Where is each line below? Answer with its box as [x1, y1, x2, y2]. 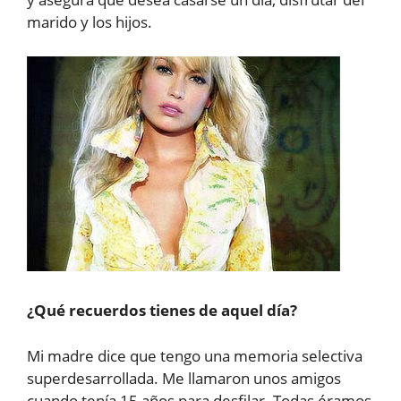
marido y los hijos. [27, 12, 152, 33]
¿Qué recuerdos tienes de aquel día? [27, 300, 297, 321]
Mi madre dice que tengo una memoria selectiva [27, 345, 363, 366]
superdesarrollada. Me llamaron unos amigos [27, 367, 341, 388]
